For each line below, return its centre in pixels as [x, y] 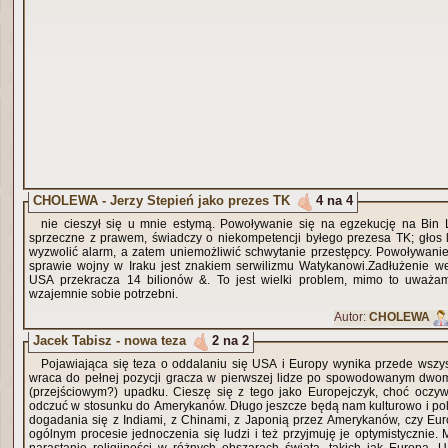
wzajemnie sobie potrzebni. [103, 294]
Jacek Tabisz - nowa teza [109, 340]
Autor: [351, 317]
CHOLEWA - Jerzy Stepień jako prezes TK [161, 200]
